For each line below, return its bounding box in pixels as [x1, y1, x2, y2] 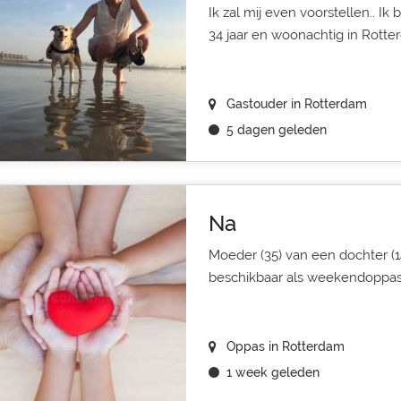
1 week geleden [226, 365, 320, 380]
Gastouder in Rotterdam [226, 97, 367, 111]
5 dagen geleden [226, 123, 327, 137]
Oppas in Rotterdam [226, 339, 345, 354]
